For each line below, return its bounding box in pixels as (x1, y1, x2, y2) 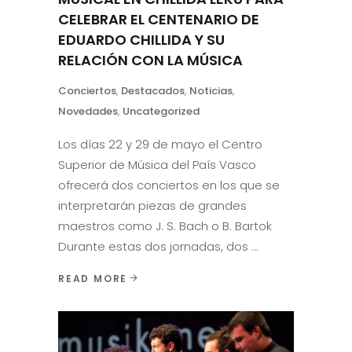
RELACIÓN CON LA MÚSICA (58, 50, 243, 71)
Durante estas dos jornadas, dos (58, 238, 251, 255)
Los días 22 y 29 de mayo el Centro (58, 136, 262, 153)
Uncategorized (123, 104, 200, 119)
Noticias (189, 83, 233, 99)
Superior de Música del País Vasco (58, 156, 256, 174)
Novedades (58, 104, 118, 119)
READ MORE (58, 271, 128, 285)
